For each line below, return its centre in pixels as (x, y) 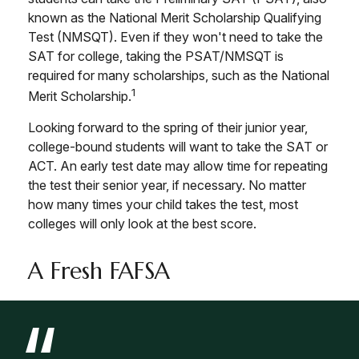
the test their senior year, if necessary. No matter (167, 186)
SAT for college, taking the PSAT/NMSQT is (156, 56)
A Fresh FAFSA (99, 271)
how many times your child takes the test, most (163, 205)
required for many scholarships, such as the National (179, 75)
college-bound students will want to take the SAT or (178, 147)
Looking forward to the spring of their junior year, (168, 128)
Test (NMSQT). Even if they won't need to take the (175, 37)
